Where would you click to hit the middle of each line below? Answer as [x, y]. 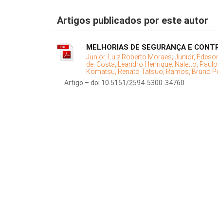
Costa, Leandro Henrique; [136, 64]
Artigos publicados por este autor [133, 21]
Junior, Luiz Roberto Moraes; [130, 57]
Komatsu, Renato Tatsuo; [126, 72]
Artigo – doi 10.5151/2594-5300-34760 [124, 83]
